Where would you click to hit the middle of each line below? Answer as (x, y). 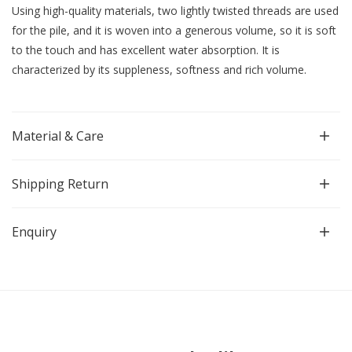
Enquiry (34, 232)
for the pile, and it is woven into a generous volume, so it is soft (174, 31)
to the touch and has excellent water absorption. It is (146, 50)
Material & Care (58, 136)
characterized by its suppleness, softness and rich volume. (159, 70)
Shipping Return (60, 184)
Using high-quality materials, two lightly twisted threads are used (175, 11)
